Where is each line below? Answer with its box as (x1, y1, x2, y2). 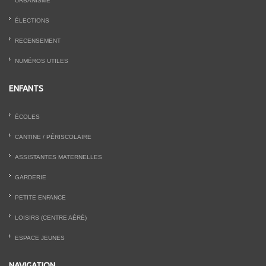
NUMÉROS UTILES (15, 58, 68, 65)
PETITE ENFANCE (15, 194, 66, 201)
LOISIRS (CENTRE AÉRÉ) (15, 214, 87, 221)
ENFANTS (9, 84, 43, 94)
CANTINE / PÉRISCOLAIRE (15, 134, 91, 141)
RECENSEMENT (15, 37, 61, 45)
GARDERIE (15, 174, 46, 181)
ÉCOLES (15, 113, 40, 121)
